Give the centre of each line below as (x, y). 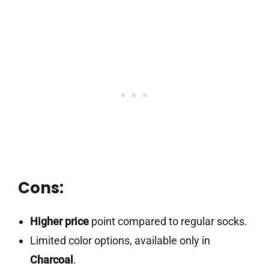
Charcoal (51, 260)
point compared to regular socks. (168, 222)
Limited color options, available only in (120, 241)
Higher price (59, 222)
